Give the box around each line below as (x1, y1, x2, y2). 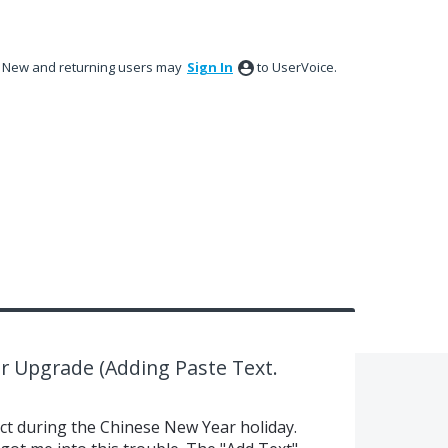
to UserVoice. (257, 58, 337, 76)
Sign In (187, 58, 233, 76)
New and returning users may (2, 58, 185, 76)
